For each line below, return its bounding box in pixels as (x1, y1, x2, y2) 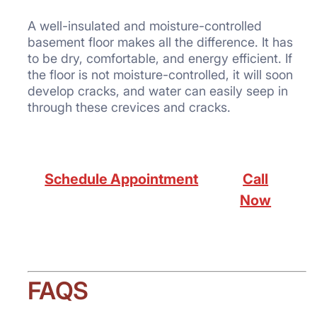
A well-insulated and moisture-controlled (28, 18, 262, 33)
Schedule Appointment (45, 171, 199, 188)
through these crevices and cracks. (28, 100, 231, 115)
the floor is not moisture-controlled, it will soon (28, 67, 293, 82)
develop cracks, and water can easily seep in (28, 83, 288, 98)
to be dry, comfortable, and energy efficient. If (28, 51, 292, 66)
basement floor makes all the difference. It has (28, 35, 293, 50)
